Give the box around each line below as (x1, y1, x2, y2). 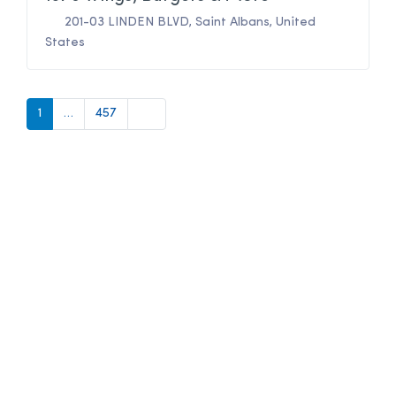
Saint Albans (195, 15, 270, 29)
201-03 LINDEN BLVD (65, 15, 189, 29)
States (45, 35, 85, 49)
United (276, 15, 316, 29)
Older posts (138, 105, 209, 119)
